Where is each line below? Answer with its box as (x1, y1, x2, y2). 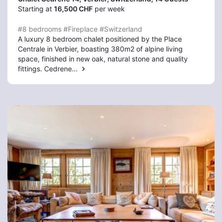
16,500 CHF (54, 4, 93, 13)
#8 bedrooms (18, 25, 61, 33)
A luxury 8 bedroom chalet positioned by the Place (18, 35, 182, 43)
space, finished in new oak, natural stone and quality (18, 55, 188, 63)
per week (93, 4, 125, 13)
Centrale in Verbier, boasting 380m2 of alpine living (18, 45, 183, 53)
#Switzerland (100, 25, 142, 33)
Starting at (18, 4, 54, 13)
